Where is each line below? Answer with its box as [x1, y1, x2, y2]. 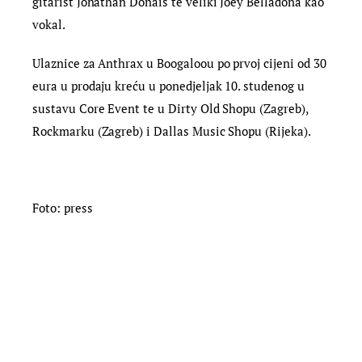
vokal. [32, 16, 65, 33]
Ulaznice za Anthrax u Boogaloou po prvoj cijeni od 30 [32, 54, 326, 71]
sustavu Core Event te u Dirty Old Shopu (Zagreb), [32, 99, 308, 116]
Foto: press [32, 199, 93, 216]
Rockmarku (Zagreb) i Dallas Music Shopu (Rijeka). [32, 122, 311, 139]
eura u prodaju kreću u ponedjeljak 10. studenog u [32, 77, 305, 94]
